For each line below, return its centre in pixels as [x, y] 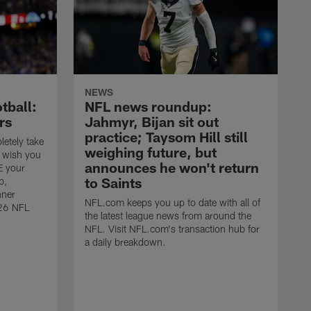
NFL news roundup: [148, 107]
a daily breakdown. [125, 242]
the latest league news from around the [168, 216]
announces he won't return [172, 168]
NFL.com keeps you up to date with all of [173, 203]
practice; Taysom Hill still [166, 137]
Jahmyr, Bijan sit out [152, 122]
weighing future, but [151, 152]
